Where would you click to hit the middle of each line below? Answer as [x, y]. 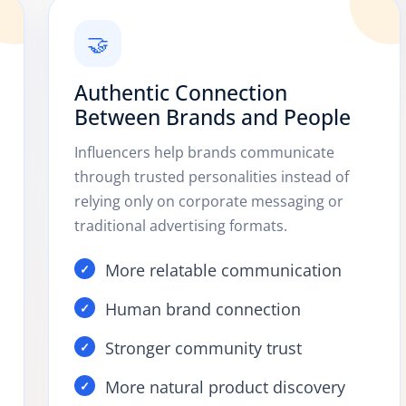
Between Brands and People [212, 117]
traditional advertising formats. [180, 226]
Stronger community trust [203, 348]
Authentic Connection [180, 92]
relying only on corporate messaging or [208, 201]
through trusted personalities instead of [211, 177]
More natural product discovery [225, 387]
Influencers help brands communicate [204, 152]
